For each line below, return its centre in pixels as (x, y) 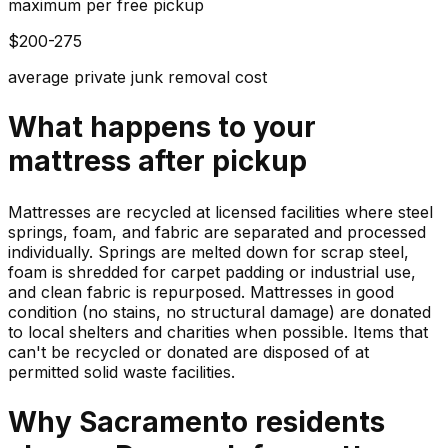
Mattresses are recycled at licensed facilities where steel (220, 211)
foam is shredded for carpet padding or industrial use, (212, 271)
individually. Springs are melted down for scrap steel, (208, 251)
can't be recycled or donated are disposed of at (188, 351)
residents (316, 421)
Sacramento (163, 421)
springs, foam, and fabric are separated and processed (217, 231)
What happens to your (162, 127)
